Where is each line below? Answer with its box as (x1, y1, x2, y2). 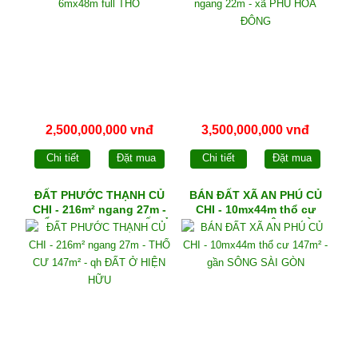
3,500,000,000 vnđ (201, 122, 310, 137)
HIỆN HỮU (71, 232, 127, 245)
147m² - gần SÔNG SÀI (194, 217, 316, 231)
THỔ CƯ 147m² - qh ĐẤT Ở (26, 217, 172, 231)
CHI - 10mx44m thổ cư (195, 203, 316, 217)
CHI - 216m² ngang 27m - (32, 203, 166, 217)
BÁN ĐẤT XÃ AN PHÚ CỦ (189, 189, 322, 202)
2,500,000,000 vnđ (45, 122, 153, 137)
